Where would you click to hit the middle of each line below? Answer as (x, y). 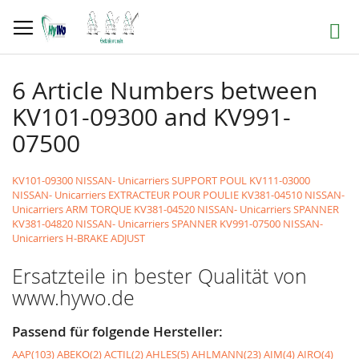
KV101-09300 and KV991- (151, 117)
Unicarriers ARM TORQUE (72, 209)
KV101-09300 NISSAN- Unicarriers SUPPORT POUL (129, 180)
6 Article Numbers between (165, 91)
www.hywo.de (73, 298)
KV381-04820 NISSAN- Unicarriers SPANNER (115, 224)
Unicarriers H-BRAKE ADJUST (79, 238)
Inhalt (25, 35)
